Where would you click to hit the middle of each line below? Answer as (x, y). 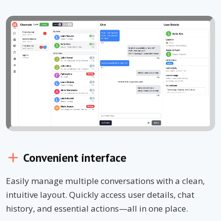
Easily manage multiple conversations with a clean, (105, 181)
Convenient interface (74, 157)
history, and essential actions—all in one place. (97, 208)
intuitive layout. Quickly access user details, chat (100, 194)
